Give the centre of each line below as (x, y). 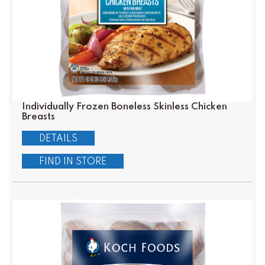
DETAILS (58, 139)
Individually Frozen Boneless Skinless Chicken (124, 107)
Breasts (38, 117)
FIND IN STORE (72, 162)
